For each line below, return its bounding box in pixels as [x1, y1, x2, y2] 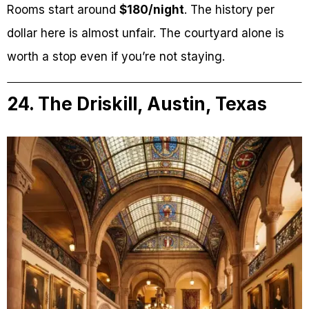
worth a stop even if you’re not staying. [7, 50, 225, 63]
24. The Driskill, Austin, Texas [7, 93, 267, 114]
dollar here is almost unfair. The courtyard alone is [7, 26, 284, 40]
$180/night [119, 3, 184, 17]
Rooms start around [7, 3, 119, 17]
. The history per [184, 3, 275, 17]
